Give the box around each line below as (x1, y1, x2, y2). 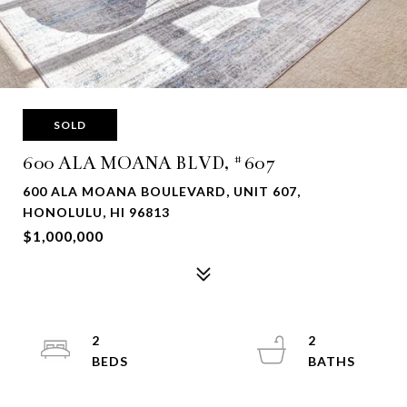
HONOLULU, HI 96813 (23, 204, 170, 220)
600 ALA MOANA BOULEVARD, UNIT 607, (23, 184, 301, 199)
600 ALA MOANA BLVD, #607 (23, 153, 275, 174)
